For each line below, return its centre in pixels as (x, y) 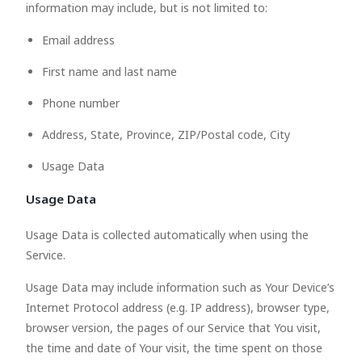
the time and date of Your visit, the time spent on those (174, 348)
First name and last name (109, 72)
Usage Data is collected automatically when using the (167, 235)
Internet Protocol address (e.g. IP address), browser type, (178, 307)
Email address (78, 40)
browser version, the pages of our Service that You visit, (173, 328)
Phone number (81, 103)
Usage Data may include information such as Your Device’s (180, 287)
